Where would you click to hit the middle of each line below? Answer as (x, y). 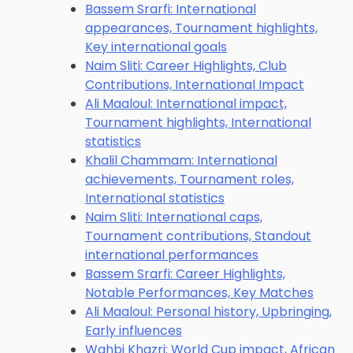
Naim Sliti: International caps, (174, 217)
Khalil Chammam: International (181, 160)
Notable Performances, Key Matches (199, 293)
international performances (172, 255)
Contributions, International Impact (195, 85)
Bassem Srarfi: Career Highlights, (185, 274)
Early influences (134, 331)
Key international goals (156, 47)
